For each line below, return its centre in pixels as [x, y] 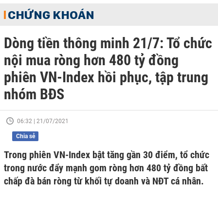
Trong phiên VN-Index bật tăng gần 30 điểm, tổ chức [107, 155]
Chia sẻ [25, 136]
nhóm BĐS [34, 94]
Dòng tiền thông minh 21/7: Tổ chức [108, 43]
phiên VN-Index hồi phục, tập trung [106, 77]
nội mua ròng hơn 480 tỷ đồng [91, 60]
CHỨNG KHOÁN [51, 15]
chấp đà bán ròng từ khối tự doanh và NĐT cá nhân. [104, 181]
